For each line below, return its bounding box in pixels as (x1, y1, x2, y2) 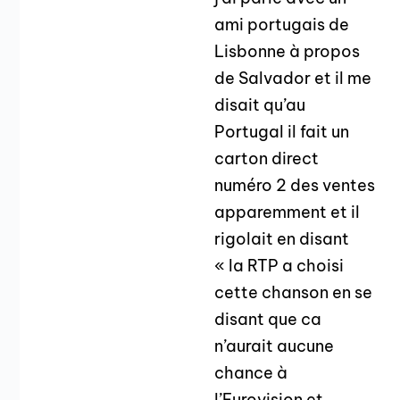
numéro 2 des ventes (214, 175, 376, 196)
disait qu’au (214, 95, 306, 116)
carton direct (214, 148, 320, 170)
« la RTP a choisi (214, 255, 345, 277)
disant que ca (214, 309, 322, 330)
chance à (214, 362, 288, 384)
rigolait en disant (214, 229, 350, 250)
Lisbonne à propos (214, 41, 361, 62)
